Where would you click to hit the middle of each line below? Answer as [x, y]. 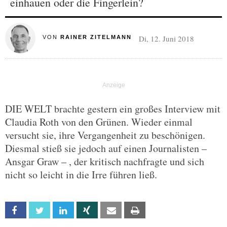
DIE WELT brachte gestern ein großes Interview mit [113, 109]
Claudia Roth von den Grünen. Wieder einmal [99, 122]
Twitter [61, 211]
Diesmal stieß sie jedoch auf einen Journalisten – [106, 148]
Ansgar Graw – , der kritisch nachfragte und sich [105, 161]
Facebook [40, 211]
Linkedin [85, 211]
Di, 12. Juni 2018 [166, 39]
